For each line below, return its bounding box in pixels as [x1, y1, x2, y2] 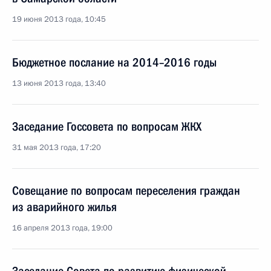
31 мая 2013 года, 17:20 [12, 142, 101, 153]
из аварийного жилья [12, 200, 117, 214]
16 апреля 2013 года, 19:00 [12, 223, 113, 233]
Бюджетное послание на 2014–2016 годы [12, 55, 217, 70]
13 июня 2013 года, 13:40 [12, 78, 106, 89]
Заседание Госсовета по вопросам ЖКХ [12, 119, 201, 134]
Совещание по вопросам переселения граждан [12, 183, 240, 198]
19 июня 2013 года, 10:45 [12, 14, 106, 25]
